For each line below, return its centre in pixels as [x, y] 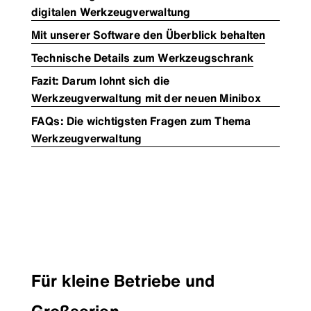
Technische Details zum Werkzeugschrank [142, 58]
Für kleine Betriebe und [123, 281]
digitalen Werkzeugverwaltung [111, 12]
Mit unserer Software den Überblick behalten [148, 35]
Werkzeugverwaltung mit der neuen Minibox [146, 98]
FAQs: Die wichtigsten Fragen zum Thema [141, 121]
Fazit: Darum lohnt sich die [100, 81]
